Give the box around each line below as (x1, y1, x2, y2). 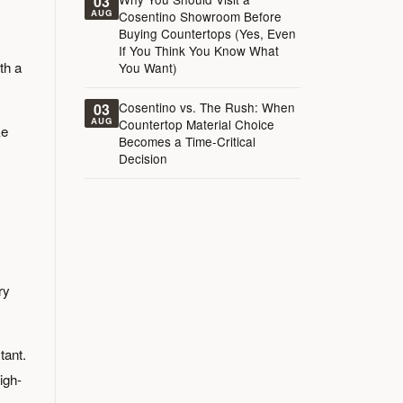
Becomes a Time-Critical (119, 132, 255, 150)
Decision (119, 149, 167, 167)
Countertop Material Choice (119, 115, 274, 133)
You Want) (119, 58, 177, 76)
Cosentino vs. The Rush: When (119, 98, 295, 116)
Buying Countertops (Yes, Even (119, 24, 296, 42)
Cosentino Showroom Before (119, 7, 282, 25)
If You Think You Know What (119, 41, 279, 59)
